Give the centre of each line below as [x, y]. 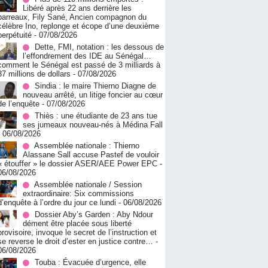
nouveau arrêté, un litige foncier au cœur [93, 95]
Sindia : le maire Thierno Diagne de [95, 86]
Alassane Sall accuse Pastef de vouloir [91, 155]
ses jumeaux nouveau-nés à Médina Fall [93, 125]
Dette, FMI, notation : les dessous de [99, 47]
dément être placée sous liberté [77, 224]
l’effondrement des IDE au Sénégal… [87, 56]
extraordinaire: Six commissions [78, 194]
